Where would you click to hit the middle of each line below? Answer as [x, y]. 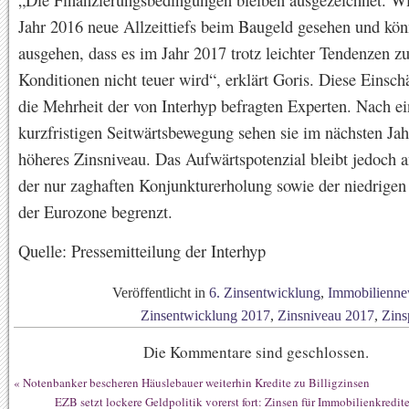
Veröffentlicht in [161, 293]
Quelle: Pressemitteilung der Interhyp [142, 251]
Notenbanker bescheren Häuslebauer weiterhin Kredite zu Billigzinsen [196, 383]
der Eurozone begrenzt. [95, 211]
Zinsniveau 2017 [326, 315]
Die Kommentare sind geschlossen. [256, 352]
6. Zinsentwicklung [265, 293]
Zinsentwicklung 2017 [205, 315]
